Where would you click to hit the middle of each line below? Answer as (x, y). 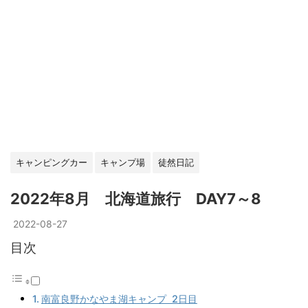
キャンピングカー (52, 162)
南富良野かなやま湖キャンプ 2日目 (119, 298)
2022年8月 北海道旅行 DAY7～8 (136, 199)
